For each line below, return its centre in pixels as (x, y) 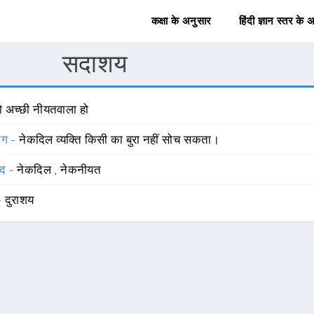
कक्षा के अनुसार (181, 21)
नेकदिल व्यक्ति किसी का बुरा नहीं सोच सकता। (120, 139)
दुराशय (20, 200)
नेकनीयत (81, 170)
